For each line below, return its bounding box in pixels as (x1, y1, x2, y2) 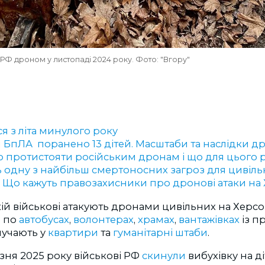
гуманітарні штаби (113, 227, 208, 239)
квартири (48, 227, 101, 239)
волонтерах (73, 214, 134, 226)
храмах (138, 214, 174, 226)
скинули (140, 249, 186, 261)
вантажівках (179, 214, 242, 226)
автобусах (19, 214, 69, 226)
